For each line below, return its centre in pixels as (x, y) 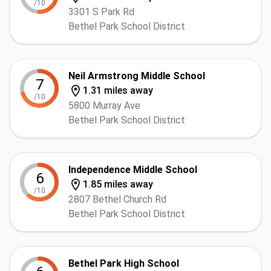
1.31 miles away (118, 90)
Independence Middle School (133, 170)
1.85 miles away (118, 184)
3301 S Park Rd (101, 12)
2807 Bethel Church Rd (117, 199)
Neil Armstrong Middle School (137, 76)
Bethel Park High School (124, 263)
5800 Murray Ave (104, 106)
